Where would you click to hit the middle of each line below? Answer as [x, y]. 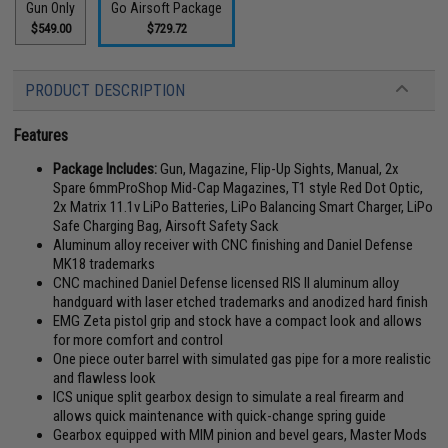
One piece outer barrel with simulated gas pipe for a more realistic [242, 358]
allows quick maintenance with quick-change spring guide [220, 415]
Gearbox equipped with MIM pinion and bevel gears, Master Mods [240, 434]
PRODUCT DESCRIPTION [105, 90]
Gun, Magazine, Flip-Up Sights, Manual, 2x [278, 168]
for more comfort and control [138, 339]
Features [41, 135]
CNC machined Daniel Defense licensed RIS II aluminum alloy [226, 282]
